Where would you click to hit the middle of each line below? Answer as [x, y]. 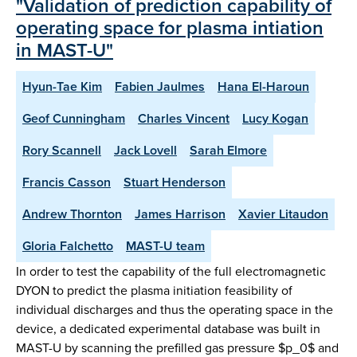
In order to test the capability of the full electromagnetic [171, 271]
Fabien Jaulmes [160, 86]
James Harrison [180, 214]
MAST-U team [165, 245]
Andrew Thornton [72, 214]
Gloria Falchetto [68, 245]
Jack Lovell [145, 150]
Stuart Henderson [175, 182]
